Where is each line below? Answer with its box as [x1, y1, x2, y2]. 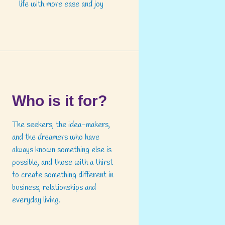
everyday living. [12, 195, 61, 206]
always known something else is [12, 145, 111, 156]
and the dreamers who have [12, 132, 99, 143]
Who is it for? [12, 92, 107, 109]
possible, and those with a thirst [12, 157, 113, 168]
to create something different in [12, 170, 114, 181]
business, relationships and [12, 182, 96, 193]
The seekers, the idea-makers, [12, 120, 110, 131]
